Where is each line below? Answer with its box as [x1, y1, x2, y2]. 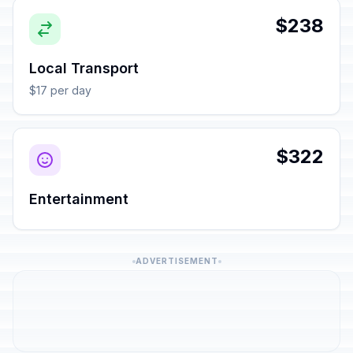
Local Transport [29, 60, 139, 76]
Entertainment [29, 191, 128, 207]
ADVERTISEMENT [135, 256, 218, 266]
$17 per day [29, 84, 91, 97]
